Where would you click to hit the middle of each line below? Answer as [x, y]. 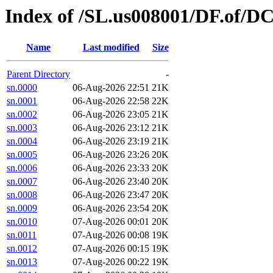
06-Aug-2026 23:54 [111, 208]
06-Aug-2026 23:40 [111, 182]
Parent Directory [38, 74]
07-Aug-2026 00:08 [111, 235]
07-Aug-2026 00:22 [111, 262]
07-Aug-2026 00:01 [111, 222]
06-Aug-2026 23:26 [111, 155]
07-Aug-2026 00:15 [111, 249]
